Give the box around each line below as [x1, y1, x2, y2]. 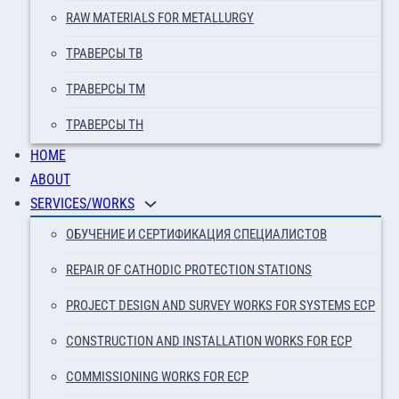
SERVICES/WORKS [30, 195, 134, 212]
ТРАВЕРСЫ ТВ [66, 45, 142, 61]
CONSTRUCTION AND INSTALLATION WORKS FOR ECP [66, 333, 352, 349]
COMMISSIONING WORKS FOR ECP [66, 369, 248, 385]
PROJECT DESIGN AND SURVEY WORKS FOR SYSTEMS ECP [66, 297, 375, 313]
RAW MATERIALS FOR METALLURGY [66, 10, 254, 26]
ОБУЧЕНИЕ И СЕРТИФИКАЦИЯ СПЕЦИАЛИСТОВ [66, 226, 327, 242]
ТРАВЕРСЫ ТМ [66, 81, 145, 97]
